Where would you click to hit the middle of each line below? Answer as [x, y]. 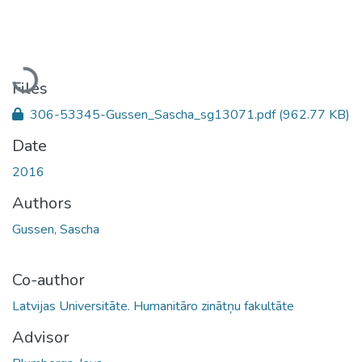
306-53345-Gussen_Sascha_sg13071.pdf [153, 114]
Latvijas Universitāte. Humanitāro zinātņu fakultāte [153, 306]
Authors [42, 203]
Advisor [41, 337]
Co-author [48, 280]
